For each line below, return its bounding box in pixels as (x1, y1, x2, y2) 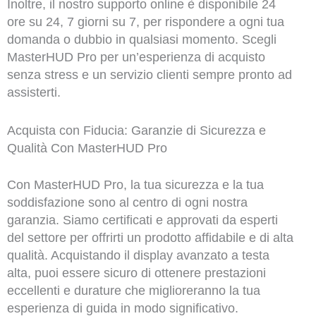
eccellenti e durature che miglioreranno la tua (6, 284, 260, 298)
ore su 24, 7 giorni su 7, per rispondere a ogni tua (6, 15, 284, 30)
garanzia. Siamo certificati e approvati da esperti (6, 213, 278, 228)
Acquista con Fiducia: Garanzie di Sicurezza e (6, 123, 266, 138)
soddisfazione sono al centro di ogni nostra (6, 195, 248, 210)
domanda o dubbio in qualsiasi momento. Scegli (6, 32, 276, 47)
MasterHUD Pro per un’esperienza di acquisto (6, 50, 265, 65)
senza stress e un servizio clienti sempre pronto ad (6, 68, 292, 83)
